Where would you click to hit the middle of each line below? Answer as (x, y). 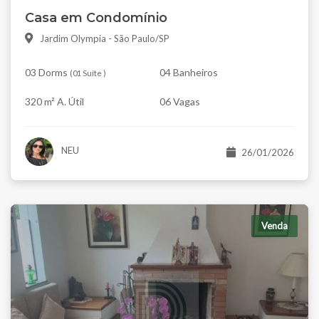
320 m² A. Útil (54, 102)
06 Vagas (180, 102)
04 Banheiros (189, 73)
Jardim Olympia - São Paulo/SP (105, 39)
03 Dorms (46, 73)
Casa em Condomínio (96, 18)
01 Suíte (87, 73)
